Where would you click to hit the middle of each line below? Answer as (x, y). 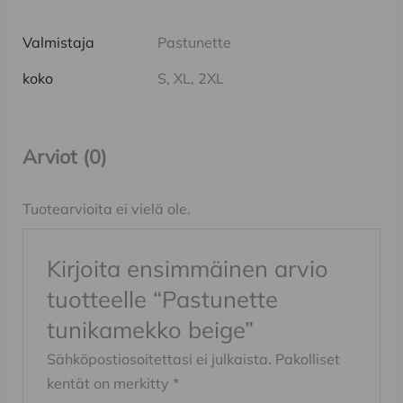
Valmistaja (58, 42)
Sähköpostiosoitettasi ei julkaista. (160, 358)
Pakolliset (308, 358)
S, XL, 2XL (190, 78)
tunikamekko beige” (151, 329)
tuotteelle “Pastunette (163, 298)
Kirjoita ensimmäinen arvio (188, 268)
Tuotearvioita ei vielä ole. (106, 209)
